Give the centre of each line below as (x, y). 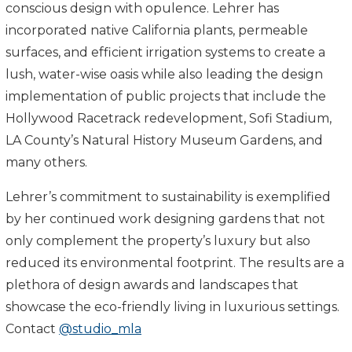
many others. (46, 162)
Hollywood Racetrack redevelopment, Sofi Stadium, (169, 118)
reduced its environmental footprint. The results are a (175, 262)
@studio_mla (100, 328)
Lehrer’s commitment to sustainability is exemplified (168, 196)
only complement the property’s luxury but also (158, 240)
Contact (32, 328)
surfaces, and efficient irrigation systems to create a (165, 52)
